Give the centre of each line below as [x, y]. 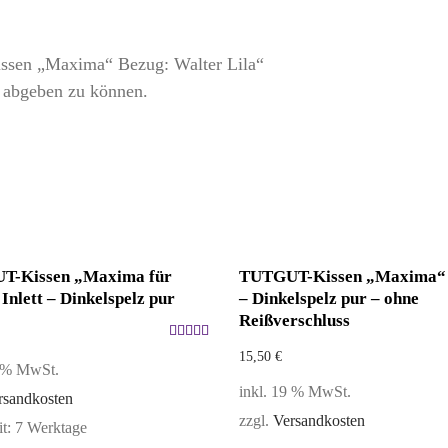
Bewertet [194, 351]
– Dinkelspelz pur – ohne [329, 298]
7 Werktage [50, 428]
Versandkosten [319, 421]
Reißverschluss [294, 320]
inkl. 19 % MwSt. [295, 392]
